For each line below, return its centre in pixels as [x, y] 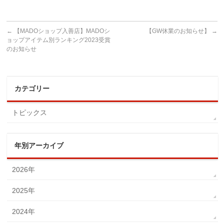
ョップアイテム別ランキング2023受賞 [59, 40]
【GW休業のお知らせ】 [178, 31]
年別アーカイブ [39, 145]
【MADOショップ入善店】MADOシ [61, 31]
